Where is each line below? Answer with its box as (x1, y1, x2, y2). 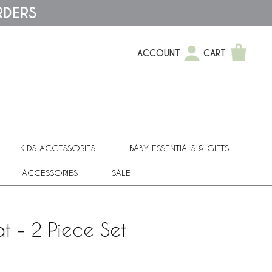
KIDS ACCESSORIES (20, 142, 95, 153)
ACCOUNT (137, 48, 180, 59)
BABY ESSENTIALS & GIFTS (129, 142, 229, 153)
